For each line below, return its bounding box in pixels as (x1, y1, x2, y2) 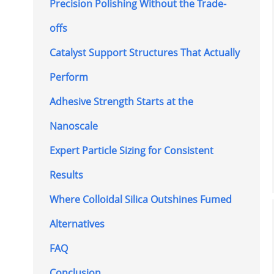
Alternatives (49, 217, 105, 231)
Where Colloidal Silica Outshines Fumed (49, 193, 232, 207)
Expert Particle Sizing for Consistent (49, 144, 213, 158)
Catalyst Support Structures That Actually (49, 46, 240, 60)
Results (49, 168, 83, 182)
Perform (49, 70, 88, 84)
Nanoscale (49, 119, 98, 133)
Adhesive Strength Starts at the (49, 95, 193, 109)
